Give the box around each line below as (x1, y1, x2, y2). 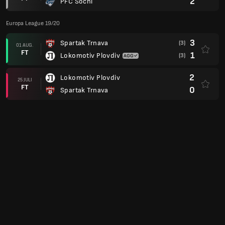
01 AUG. (16, 42, 33, 48)
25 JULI (17, 76, 32, 83)
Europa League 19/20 (6, 20, 60, 27)
